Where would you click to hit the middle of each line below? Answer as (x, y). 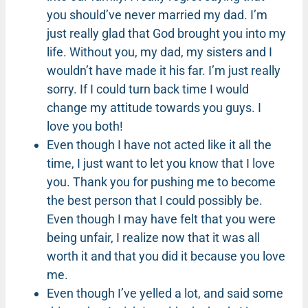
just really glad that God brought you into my (166, 33)
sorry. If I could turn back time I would (148, 89)
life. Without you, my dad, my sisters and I (159, 52)
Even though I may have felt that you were (161, 219)
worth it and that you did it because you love (166, 256)
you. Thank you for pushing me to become (161, 181)
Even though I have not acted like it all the (159, 144)
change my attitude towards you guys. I (154, 107)
